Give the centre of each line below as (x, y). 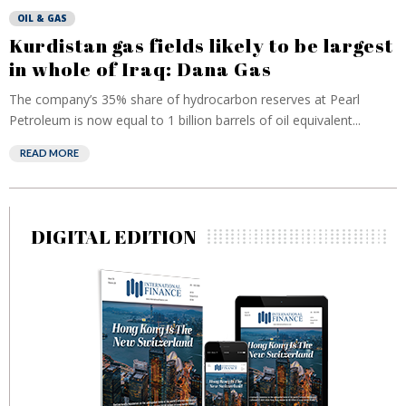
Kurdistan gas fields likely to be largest (201, 45)
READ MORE (49, 153)
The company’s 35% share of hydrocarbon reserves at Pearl (184, 99)
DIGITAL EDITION (114, 237)
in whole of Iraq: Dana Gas (140, 69)
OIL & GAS (42, 18)
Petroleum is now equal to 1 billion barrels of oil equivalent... (185, 120)
